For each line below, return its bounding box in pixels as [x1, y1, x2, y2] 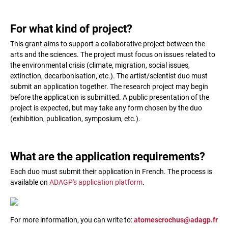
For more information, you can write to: [10, 216, 134, 224]
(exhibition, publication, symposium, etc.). [10, 115, 140, 123]
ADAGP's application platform [49, 178, 142, 186]
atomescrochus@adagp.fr [134, 216, 218, 224]
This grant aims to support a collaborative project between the [10, 40, 205, 48]
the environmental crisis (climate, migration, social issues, [10, 61, 190, 69]
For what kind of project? [10, 22, 132, 35]
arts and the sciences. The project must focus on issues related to [10, 50, 215, 59]
